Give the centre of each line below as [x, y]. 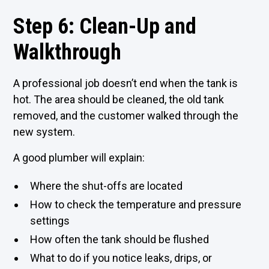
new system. [44, 132]
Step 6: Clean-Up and [105, 26]
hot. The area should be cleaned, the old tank [119, 99]
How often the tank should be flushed [120, 239]
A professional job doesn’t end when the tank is [126, 83]
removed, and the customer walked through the [126, 116]
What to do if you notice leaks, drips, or [121, 258]
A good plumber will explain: [79, 158]
